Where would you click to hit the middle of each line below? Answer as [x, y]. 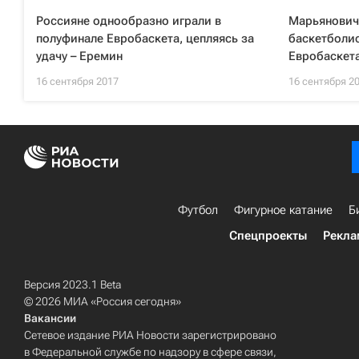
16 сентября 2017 [77, 81]
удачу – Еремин [79, 56]
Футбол [198, 210]
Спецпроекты [268, 236]
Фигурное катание [283, 210]
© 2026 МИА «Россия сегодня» [103, 301]
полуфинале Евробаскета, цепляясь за [145, 38]
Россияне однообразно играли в [129, 21]
